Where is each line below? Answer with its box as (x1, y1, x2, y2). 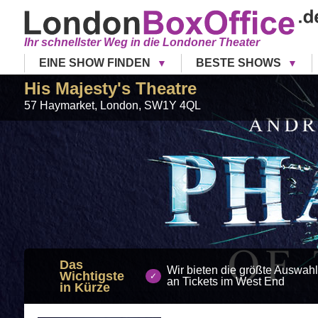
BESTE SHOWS (195, 56, 284, 69)
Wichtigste (59, 268, 124, 283)
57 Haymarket (23, 99, 94, 111)
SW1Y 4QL (143, 99, 201, 111)
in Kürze (59, 280, 110, 295)
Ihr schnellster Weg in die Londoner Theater (23, 35, 260, 48)
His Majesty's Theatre (23, 78, 197, 98)
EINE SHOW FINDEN (38, 56, 150, 69)
